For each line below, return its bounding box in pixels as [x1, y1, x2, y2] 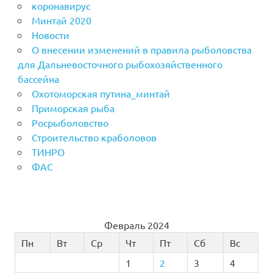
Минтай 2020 [31, 14, 91, 27]
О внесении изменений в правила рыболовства [31, 43, 252, 56]
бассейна [17, 73, 59, 85]
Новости [31, 29, 69, 41]
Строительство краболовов [31, 131, 157, 144]
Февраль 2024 [104, 219, 169, 232]
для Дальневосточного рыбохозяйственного [17, 58, 222, 71]
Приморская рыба [31, 102, 115, 115]
